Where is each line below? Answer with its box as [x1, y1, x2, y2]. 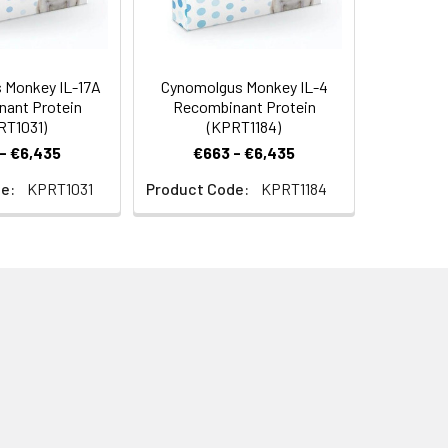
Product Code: [146, 179, 249, 198]
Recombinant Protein [172, 97, 316, 116]
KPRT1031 [27, 179, 93, 198]
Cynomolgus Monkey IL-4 [160, 77, 328, 96]
